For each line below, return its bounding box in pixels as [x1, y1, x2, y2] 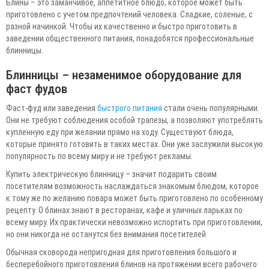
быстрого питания [97, 103, 162, 113]
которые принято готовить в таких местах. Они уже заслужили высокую [6, 139, 263, 149]
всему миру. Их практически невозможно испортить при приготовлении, [6, 217, 262, 227]
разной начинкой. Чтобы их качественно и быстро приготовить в [6, 21, 237, 31]
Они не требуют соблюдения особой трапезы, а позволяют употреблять [6, 115, 263, 125]
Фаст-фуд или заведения [6, 103, 97, 113]
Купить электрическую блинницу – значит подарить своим [6, 169, 217, 179]
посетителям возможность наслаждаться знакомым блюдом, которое [6, 181, 259, 191]
